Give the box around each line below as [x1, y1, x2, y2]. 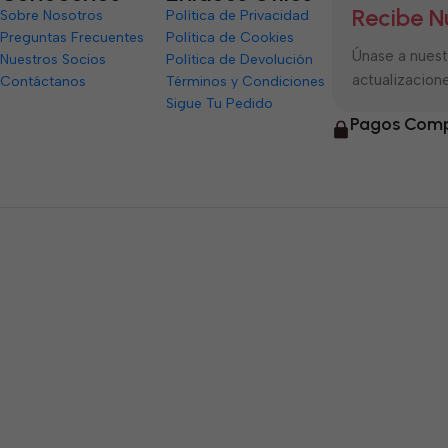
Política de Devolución [166, 50, 314, 68]
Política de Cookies [166, 28, 295, 46]
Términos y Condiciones [166, 72, 326, 90]
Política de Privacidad [166, 6, 310, 24]
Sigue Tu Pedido [166, 94, 274, 112]
